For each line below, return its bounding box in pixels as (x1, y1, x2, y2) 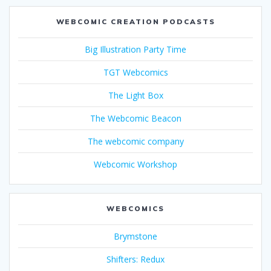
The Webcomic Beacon (90, 113, 181, 125)
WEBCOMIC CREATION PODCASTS (56, 17, 215, 27)
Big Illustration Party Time (85, 44, 186, 56)
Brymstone (114, 230, 157, 243)
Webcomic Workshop (94, 158, 177, 171)
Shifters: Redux (106, 253, 165, 266)
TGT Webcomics (103, 67, 168, 79)
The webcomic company (87, 135, 184, 148)
